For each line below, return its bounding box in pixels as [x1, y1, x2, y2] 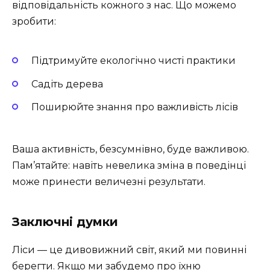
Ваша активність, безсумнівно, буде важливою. [12, 143, 249, 155]
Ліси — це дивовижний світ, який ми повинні [12, 243, 246, 256]
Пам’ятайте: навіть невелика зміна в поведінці [12, 159, 246, 171]
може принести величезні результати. [12, 175, 206, 187]
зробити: [12, 15, 56, 27]
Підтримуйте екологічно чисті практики [31, 55, 236, 67]
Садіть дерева [31, 78, 103, 90]
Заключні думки [12, 214, 118, 229]
